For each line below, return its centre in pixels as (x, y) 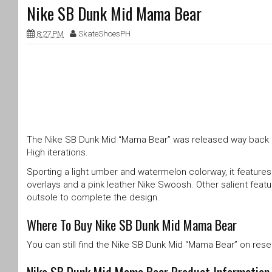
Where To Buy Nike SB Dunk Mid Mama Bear (132, 224)
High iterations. (57, 153)
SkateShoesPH (104, 34)
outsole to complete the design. (93, 197)
